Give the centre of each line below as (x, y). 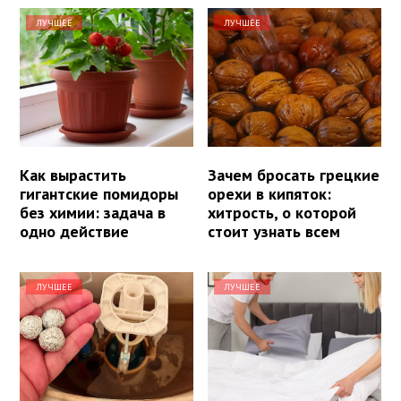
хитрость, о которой (282, 212)
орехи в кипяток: (270, 193)
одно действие (74, 231)
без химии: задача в (93, 212)
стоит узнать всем (274, 231)
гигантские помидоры (99, 193)
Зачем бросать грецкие (294, 175)
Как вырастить (73, 175)
